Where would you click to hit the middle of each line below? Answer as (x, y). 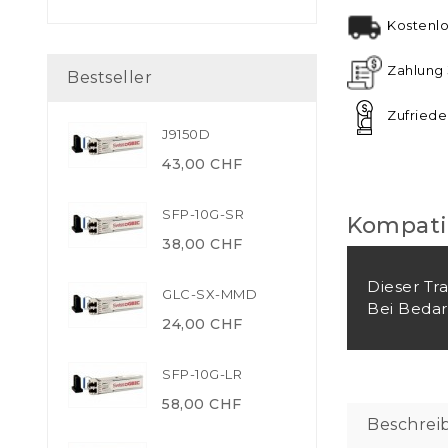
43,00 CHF (202, 163)
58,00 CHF (202, 403)
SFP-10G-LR (202, 373)
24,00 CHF (202, 323)
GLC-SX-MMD (209, 293)
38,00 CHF (202, 243)
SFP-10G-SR (203, 213)
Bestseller (109, 77)
